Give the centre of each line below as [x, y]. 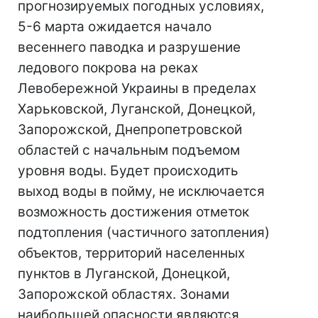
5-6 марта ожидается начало [115, 27]
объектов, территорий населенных [131, 253]
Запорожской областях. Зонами [124, 294]
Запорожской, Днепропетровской [130, 130]
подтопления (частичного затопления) [144, 232]
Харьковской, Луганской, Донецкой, [137, 109]
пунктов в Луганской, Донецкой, [124, 274]
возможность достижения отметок [133, 212]
